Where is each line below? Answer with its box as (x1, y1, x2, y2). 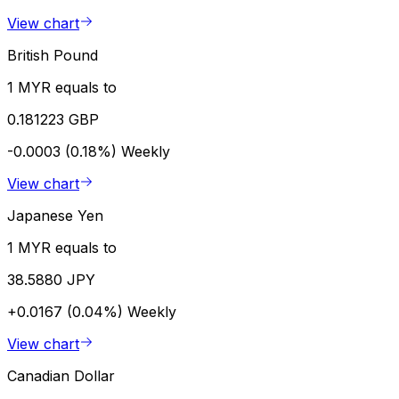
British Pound (7, 45, 98, 64)
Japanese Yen (7, 206, 103, 224)
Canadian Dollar (7, 366, 115, 385)
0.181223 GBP (7, 110, 99, 128)
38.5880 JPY (7, 270, 95, 289)
